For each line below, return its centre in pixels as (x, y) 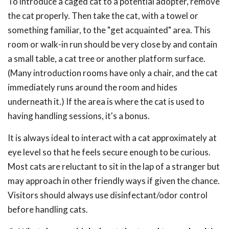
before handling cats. (48, 209)
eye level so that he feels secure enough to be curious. (109, 152)
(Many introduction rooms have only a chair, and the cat (113, 73)
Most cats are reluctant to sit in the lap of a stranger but (114, 166)
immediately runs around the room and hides (93, 87)
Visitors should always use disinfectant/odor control (108, 195)
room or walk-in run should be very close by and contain (112, 44)
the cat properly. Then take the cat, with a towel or (103, 16)
